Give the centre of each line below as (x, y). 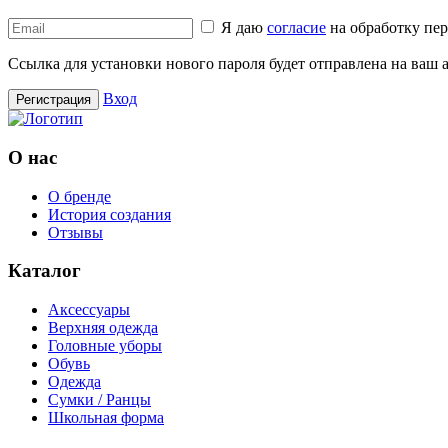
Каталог (44, 271)
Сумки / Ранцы (99, 400)
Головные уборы (105, 346)
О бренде (79, 196)
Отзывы (75, 232)
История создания (109, 214)
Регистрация (53, 100)
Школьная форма (106, 418)
